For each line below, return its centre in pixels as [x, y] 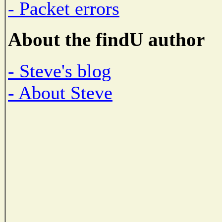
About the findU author [106, 40]
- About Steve [60, 93]
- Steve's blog [59, 71]
